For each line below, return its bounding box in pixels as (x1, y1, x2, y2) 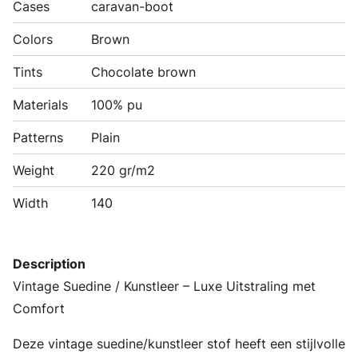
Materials (13, 96, 68, 113)
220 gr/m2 (91, 161, 155, 178)
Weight (13, 161, 54, 178)
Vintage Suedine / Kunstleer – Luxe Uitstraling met (13, 277, 316, 294)
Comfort (13, 300, 65, 316)
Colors (13, 30, 53, 47)
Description (13, 255, 86, 272)
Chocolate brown (91, 63, 196, 80)
